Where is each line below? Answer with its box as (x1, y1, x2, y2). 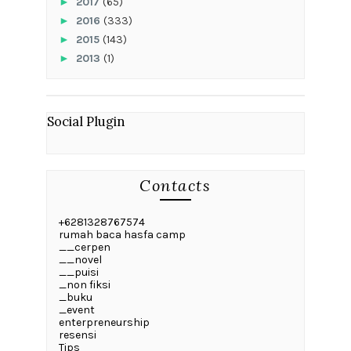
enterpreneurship (58, 316, 150, 330)
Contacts (139, 175, 212, 196)
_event (58, 303, 95, 317)
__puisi (58, 266, 99, 280)
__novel (58, 253, 102, 267)
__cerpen (58, 241, 110, 255)
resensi (58, 328, 96, 342)
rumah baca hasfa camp (58, 228, 186, 242)
